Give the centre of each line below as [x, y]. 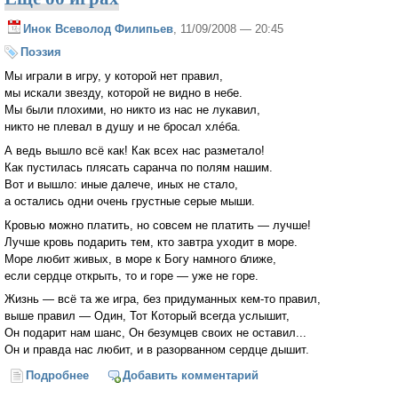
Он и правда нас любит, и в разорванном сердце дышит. [157, 350]
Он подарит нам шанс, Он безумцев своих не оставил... [155, 333]
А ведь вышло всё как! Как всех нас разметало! [135, 150]
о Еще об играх [133, 376]
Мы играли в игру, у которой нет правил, [114, 76]
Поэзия [41, 52]
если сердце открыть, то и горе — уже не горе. [131, 275]
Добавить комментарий [190, 376]
